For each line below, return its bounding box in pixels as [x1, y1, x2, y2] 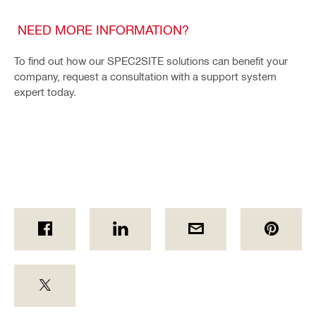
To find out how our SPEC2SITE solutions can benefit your [14, 54, 288, 67]
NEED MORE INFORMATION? [18, 21, 189, 37]
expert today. [14, 85, 76, 98]
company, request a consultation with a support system [14, 69, 276, 83]
